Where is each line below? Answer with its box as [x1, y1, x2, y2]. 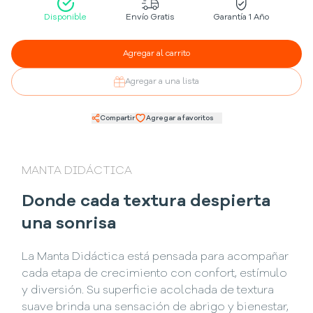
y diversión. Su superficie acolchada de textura [22, 285, 275, 297]
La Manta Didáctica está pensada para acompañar [22, 252, 289, 263]
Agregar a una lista [125, 78, 199, 86]
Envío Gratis [125, 13, 175, 22]
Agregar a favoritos [145, 114, 214, 122]
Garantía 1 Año [212, 13, 269, 22]
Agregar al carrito [123, 50, 190, 58]
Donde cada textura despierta [22, 194, 271, 210]
